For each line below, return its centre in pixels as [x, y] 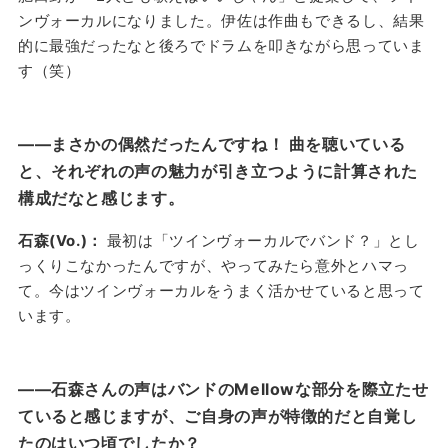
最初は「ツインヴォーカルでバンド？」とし [263, 241]
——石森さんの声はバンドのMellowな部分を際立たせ [223, 389]
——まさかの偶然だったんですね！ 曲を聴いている [211, 144]
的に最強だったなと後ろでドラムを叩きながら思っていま [221, 46]
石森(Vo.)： [62, 241]
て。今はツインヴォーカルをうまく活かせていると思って [221, 291]
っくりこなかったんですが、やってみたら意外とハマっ [213, 266]
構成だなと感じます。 [101, 198]
